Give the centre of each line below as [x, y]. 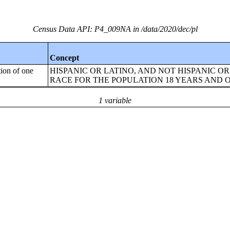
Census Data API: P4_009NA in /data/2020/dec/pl [115, 29]
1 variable [115, 100]
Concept [65, 58]
